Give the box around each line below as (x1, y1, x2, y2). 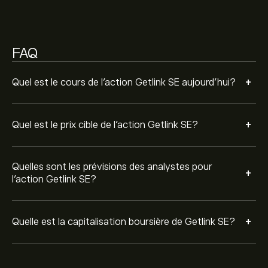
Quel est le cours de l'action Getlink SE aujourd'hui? (12, 77, 236, 88)
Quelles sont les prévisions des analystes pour (12, 162, 212, 172)
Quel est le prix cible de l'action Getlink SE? (12, 119, 198, 130)
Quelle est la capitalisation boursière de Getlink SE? (12, 216, 235, 227)
